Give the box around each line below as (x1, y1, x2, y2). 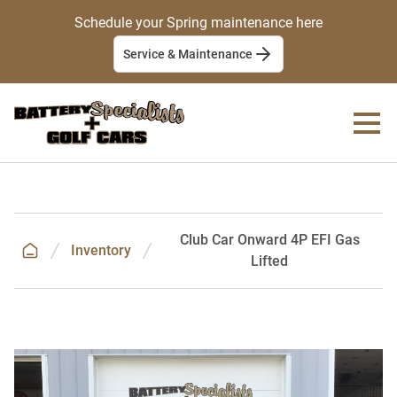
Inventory (71, 242, 131, 260)
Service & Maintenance (123, 47, 253, 61)
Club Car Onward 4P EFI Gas (179, 231, 360, 249)
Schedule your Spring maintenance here (74, 14, 323, 31)
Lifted (251, 253, 288, 270)
